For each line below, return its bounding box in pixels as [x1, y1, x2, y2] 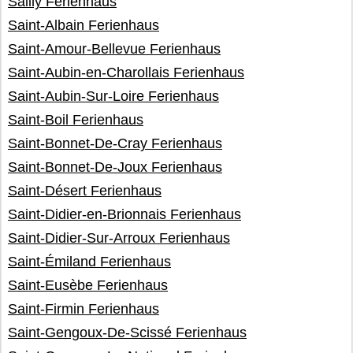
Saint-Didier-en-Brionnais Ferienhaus [8, 206, 241, 222]
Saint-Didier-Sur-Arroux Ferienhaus [8, 230, 230, 246]
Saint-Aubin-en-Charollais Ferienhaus [8, 65, 244, 80]
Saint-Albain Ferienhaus [8, 17, 159, 33]
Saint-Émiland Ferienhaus [8, 254, 171, 269]
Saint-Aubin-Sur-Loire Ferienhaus [8, 88, 219, 104]
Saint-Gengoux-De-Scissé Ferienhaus [8, 325, 247, 340]
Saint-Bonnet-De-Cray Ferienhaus [8, 136, 222, 151]
